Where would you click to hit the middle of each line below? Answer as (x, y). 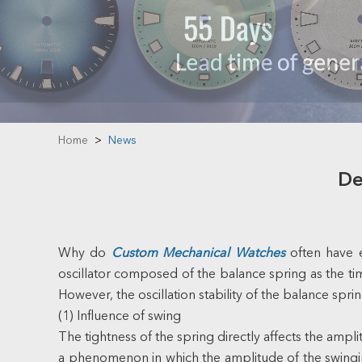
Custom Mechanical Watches (198, 254)
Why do (85, 254)
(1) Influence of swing (120, 317)
